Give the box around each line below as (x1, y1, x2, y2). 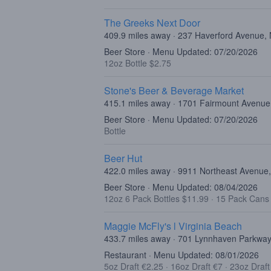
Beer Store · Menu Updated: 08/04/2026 (104, 181, 258, 193)
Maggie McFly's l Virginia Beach (104, 219, 242, 233)
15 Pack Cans (216, 192, 269, 204)
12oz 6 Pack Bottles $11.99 (104, 192, 211, 204)
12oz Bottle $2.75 (104, 57, 171, 69)
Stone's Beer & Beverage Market (104, 83, 244, 97)
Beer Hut (104, 151, 142, 165)
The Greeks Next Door (104, 16, 200, 30)
